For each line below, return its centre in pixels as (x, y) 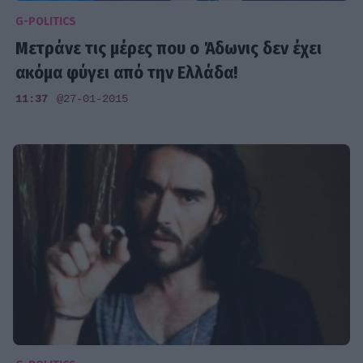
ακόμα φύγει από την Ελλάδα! (127, 72)
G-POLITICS (46, 21)
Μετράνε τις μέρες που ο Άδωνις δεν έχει (169, 48)
